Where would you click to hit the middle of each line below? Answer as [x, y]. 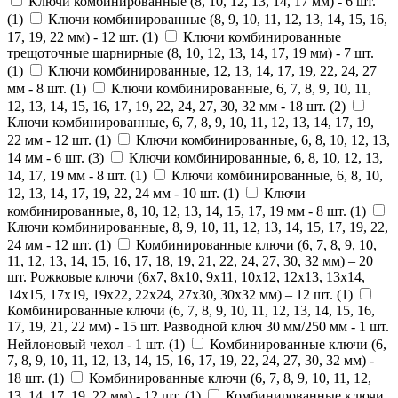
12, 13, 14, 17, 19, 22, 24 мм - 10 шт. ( [117, 193]
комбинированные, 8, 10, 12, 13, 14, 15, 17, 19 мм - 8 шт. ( [181, 211]
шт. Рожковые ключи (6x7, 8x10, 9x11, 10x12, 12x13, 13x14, [186, 277]
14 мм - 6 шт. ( [50, 158]
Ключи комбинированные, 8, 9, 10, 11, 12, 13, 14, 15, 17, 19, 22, [198, 227]
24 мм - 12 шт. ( [53, 245]
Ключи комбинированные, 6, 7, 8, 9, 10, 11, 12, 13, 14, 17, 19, [191, 122]
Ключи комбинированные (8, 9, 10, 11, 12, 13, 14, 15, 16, [218, 19]
